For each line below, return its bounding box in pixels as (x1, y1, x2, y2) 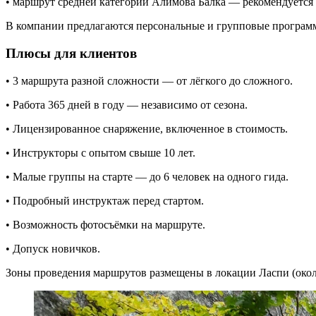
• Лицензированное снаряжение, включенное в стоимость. (6, 122, 288, 135)
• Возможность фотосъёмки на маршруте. (6, 218, 205, 231)
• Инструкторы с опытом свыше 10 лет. (6, 146, 195, 159)
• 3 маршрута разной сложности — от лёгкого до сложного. (6, 74, 293, 87)
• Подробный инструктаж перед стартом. (6, 194, 204, 207)
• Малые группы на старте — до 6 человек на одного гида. (6, 170, 288, 183)
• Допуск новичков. (6, 242, 100, 255)
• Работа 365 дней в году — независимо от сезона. (6, 98, 248, 111)
